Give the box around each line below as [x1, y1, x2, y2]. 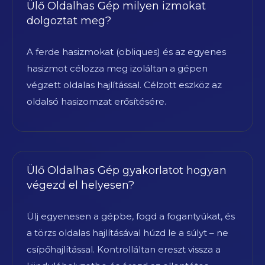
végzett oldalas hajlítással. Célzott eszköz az [27, 79, 222, 91]
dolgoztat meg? [27, 14, 111, 27]
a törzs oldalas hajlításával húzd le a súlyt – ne [27, 227, 228, 238]
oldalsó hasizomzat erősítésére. [27, 95, 166, 107]
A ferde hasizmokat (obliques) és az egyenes [27, 46, 226, 57]
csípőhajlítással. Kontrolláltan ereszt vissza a [27, 243, 221, 255]
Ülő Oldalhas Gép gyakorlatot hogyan [27, 163, 227, 177]
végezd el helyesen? [27, 178, 134, 192]
